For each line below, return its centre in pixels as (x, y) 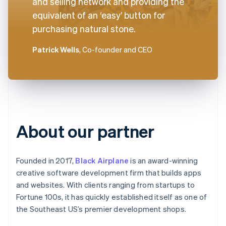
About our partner (86, 131)
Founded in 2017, (46, 160)
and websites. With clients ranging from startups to (106, 184)
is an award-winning (163, 160)
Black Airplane (102, 160)
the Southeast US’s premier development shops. (101, 209)
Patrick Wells (56, 49)
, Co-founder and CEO (116, 49)
